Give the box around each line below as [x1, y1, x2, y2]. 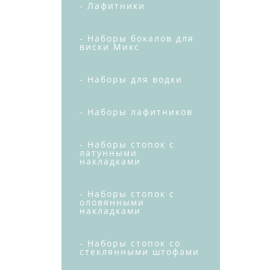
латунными [80, 147, 137, 159]
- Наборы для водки [80, 74, 183, 85]
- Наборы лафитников [80, 106, 193, 118]
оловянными [80, 196, 145, 208]
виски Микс [80, 41, 140, 52]
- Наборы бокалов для [80, 33, 194, 44]
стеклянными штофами [80, 246, 199, 257]
